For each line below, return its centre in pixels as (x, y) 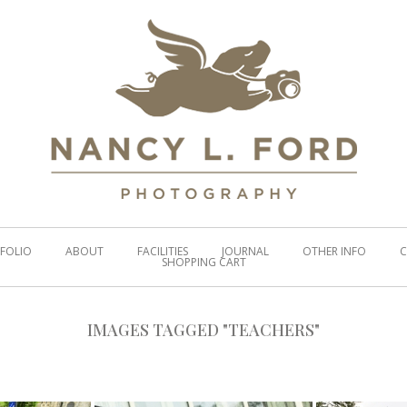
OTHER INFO (334, 251)
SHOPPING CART (203, 262)
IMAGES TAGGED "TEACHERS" (203, 330)
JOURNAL (245, 251)
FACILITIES (162, 251)
